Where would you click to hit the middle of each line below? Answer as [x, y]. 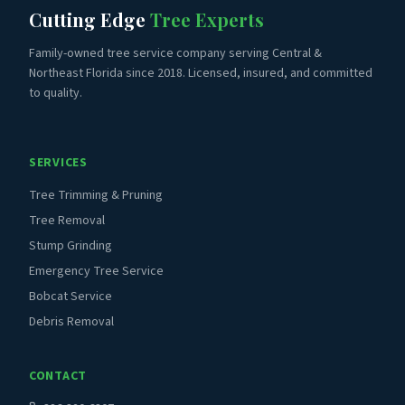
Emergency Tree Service [96, 271]
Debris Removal [71, 322]
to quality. [56, 93]
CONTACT [58, 376]
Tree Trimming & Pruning [96, 195]
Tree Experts [207, 19]
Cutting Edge [89, 19]
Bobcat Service [71, 297]
